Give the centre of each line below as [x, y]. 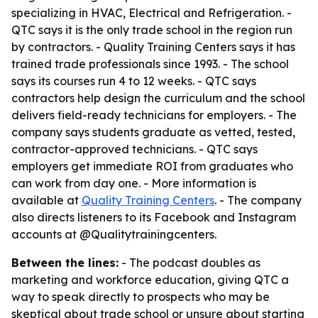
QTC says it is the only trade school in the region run [152, 30]
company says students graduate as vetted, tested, [153, 132]
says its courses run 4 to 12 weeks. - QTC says [134, 81]
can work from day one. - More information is [134, 183]
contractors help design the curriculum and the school [158, 98]
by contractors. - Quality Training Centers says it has [153, 47]
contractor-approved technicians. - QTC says [135, 149]
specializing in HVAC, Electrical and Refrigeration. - [152, 13]
